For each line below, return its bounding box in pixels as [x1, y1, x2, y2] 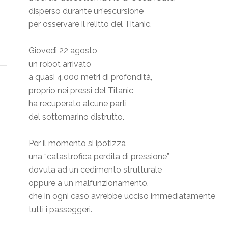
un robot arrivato [28, 59, 91, 69]
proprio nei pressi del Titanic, [28, 85, 135, 96]
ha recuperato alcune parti [28, 99, 127, 109]
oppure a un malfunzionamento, [28, 178, 149, 188]
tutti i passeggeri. [28, 205, 92, 215]
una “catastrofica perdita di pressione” [28, 152, 169, 162]
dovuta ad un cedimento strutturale [28, 165, 162, 175]
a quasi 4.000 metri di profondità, [28, 72, 152, 82]
